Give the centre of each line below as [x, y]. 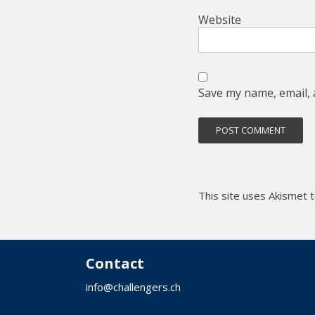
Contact [115, 263]
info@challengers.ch [133, 287]
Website [220, 20]
